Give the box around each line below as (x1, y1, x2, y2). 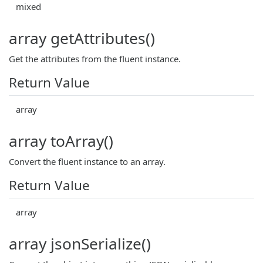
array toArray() (9, 130, 113, 151)
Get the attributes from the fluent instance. (9, 52, 181, 65)
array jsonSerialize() (9, 232, 151, 254)
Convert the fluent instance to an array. (9, 155, 166, 167)
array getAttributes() (9, 27, 155, 49)
